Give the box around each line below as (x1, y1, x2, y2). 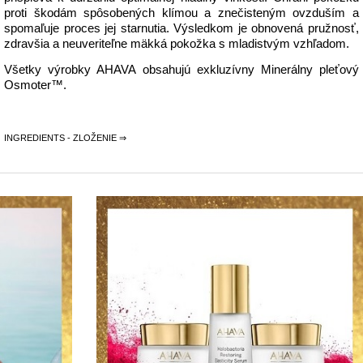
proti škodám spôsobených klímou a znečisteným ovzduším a (4, 6, 359, 20)
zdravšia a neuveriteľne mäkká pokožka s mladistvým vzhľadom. (4, 37, 349, 51)
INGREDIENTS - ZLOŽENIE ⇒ (4, 133, 126, 143)
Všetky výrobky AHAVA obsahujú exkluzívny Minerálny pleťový (4, 63, 359, 77)
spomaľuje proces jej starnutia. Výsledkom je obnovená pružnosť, (4, 22, 359, 36)
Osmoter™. (4, 79, 66, 92)
